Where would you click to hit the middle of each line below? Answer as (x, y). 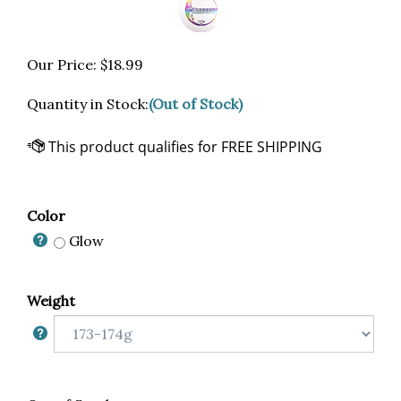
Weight (51, 301)
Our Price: (62, 64)
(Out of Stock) (196, 104)
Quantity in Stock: (88, 104)
